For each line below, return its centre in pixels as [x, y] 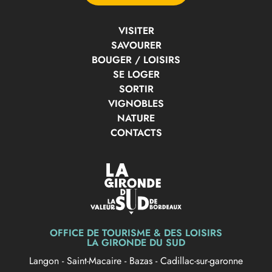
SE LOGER [136, 74]
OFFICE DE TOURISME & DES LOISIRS [136, 233]
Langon [46, 260]
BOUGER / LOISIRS [136, 59]
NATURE [136, 118]
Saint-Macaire [96, 260]
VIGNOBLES [136, 103]
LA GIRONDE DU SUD [136, 242]
